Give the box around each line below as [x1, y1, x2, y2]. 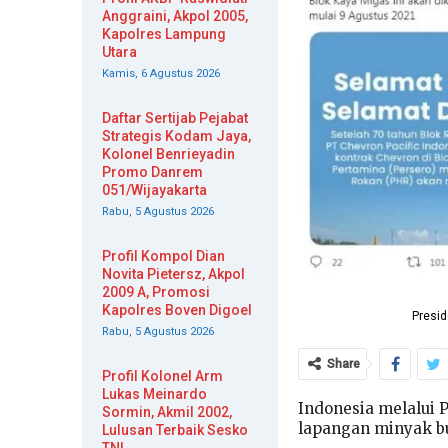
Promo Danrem [102, 164, 203, 180]
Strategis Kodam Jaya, [102, 128, 251, 144]
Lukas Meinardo [102, 386, 207, 402]
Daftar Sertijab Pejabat [102, 110, 248, 126]
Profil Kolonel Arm [102, 368, 223, 384]
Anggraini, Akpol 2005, [102, 8, 248, 24]
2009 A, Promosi [102, 284, 210, 300]
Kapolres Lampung [102, 26, 226, 42]
